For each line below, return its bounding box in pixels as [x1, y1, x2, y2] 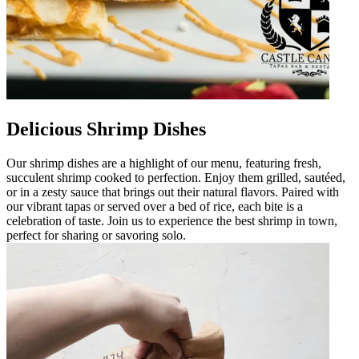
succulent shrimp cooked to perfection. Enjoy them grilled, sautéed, [6, 170, 345, 184]
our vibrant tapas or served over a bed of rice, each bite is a [6, 199, 303, 213]
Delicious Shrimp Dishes [6, 118, 206, 139]
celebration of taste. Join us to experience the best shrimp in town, [6, 213, 337, 228]
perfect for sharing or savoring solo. [6, 228, 186, 242]
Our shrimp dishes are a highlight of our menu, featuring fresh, [6, 155, 321, 170]
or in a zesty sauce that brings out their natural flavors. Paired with [6, 184, 339, 199]
